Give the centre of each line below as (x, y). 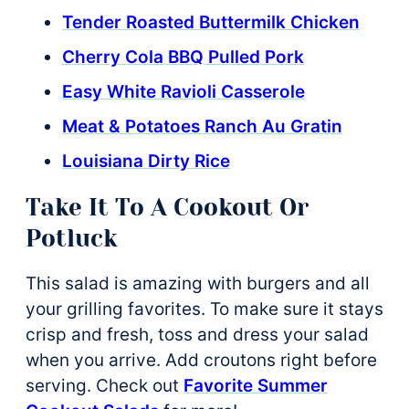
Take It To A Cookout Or (167, 207)
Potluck (72, 238)
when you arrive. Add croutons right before (201, 360)
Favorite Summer (256, 385)
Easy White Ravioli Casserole (184, 91)
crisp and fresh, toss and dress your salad (197, 334)
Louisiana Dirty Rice (146, 161)
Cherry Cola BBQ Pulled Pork (183, 57)
